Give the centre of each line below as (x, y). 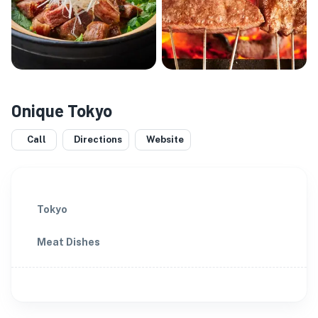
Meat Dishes (68, 242)
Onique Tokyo (62, 110)
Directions (98, 139)
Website (165, 139)
